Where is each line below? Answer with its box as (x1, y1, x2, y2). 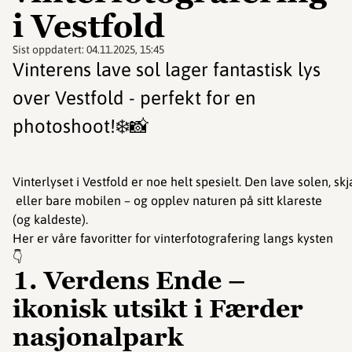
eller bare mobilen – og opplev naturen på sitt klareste (13, 193, 322, 208)
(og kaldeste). (13, 212, 88, 227)
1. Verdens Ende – (13, 264, 246, 298)
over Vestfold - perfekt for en (13, 87, 255, 109)
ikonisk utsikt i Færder (13, 292, 303, 326)
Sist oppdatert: (13, 43, 86, 57)
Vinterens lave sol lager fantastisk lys (13, 59, 321, 81)
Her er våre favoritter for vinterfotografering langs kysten (13, 231, 333, 246)
